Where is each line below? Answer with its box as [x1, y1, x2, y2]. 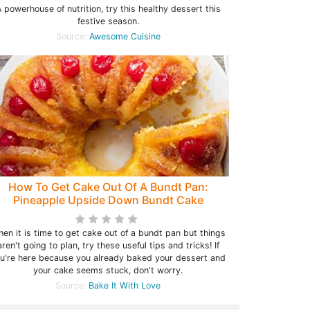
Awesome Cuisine [89, 31, 161, 42]
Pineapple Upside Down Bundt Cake [12, 193, 203, 208]
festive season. [77, 16, 139, 27]
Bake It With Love [89, 280, 161, 291]
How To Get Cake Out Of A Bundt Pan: [8, 180, 208, 194]
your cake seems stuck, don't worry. [33, 265, 183, 276]
